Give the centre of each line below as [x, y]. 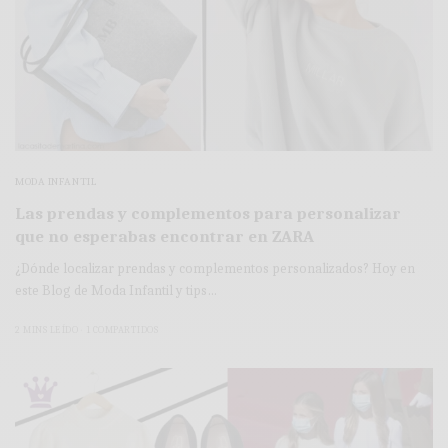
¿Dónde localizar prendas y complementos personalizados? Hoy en [215, 268]
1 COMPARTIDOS [121, 329]
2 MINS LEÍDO [46, 329]
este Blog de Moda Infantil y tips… [116, 290]
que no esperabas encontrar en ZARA [164, 236]
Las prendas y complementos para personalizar [208, 213]
